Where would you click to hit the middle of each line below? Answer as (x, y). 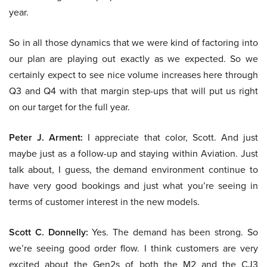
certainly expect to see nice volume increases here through (133, 75)
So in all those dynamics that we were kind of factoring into (133, 43)
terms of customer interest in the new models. (104, 202)
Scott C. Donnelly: (49, 232)
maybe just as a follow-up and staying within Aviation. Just (133, 154)
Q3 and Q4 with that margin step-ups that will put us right (133, 91)
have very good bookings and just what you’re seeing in (133, 186)
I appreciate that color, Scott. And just (171, 138)
